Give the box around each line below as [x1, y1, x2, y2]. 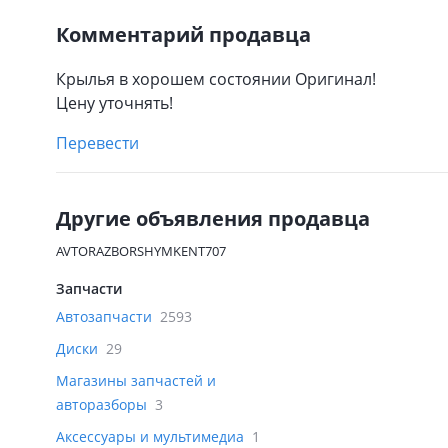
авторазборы [56, 395, 151, 414]
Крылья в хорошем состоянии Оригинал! [56, 68, 376, 90]
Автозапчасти [56, 307, 156, 326]
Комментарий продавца [56, 21, 311, 48]
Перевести [56, 132, 139, 154]
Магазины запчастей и [56, 371, 216, 390]
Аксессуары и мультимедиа [56, 427, 248, 446]
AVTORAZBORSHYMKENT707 [56, 242, 226, 260]
